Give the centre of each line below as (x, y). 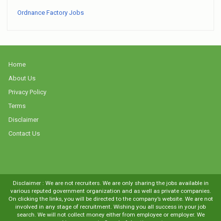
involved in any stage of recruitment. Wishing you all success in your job (110, 207)
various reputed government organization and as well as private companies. (110, 191)
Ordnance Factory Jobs (51, 13)
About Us (22, 78)
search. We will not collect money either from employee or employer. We (110, 215)
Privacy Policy (27, 92)
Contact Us (24, 134)
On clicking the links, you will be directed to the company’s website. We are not (110, 199)
